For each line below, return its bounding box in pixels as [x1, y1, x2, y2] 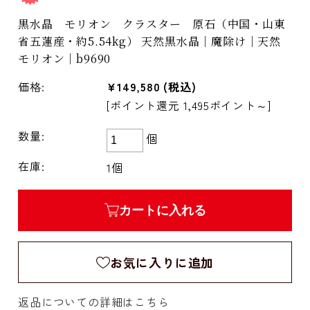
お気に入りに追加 [109, 253, 215, 272]
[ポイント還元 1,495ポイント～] [107, 97, 271, 114]
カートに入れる [118, 203, 206, 218]
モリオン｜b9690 [18, 51, 111, 67]
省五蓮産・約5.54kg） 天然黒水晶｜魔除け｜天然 [18, 33, 281, 50]
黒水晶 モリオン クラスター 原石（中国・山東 [18, 16, 286, 33]
